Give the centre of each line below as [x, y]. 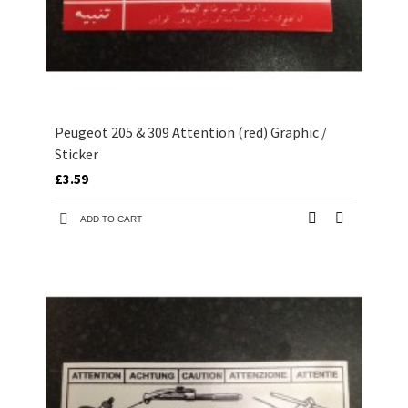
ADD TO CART [111, 219]
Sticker [76, 154]
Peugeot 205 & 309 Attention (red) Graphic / [191, 133]
